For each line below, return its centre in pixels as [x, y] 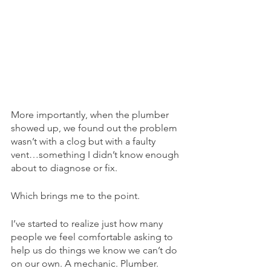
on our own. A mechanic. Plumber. [86, 263]
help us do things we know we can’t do [95, 250]
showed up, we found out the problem [95, 128]
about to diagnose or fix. [64, 168]
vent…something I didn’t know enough [96, 154]
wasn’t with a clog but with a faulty [84, 141]
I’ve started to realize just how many [88, 223]
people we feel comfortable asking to [93, 237]
